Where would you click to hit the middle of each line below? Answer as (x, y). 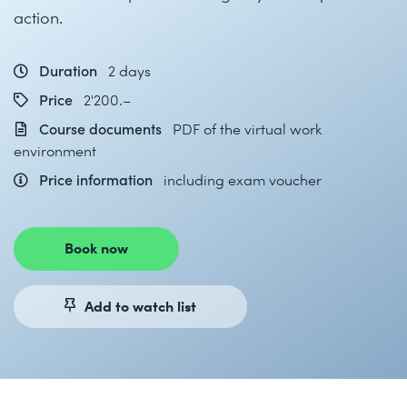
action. (38, 17)
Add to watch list (140, 305)
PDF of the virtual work (247, 129)
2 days (129, 70)
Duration (68, 70)
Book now (96, 247)
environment (55, 150)
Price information (96, 179)
